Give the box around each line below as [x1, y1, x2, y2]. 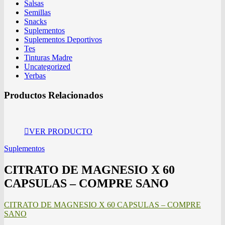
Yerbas [24, 71, 46, 80]
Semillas [24, 8, 51, 17]
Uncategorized [24, 62, 70, 71]
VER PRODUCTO [29, 127, 92, 136]
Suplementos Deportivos [24, 35, 102, 44]
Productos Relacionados [4, 89, 103, 100]
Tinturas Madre [24, 53, 72, 62]
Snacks [24, 17, 47, 26]
